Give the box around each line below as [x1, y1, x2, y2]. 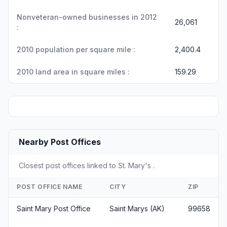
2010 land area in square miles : [17, 67, 130, 76]
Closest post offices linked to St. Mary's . [19, 161, 155, 170]
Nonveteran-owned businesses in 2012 [17, 13, 157, 21]
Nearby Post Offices [19, 137, 101, 147]
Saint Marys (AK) [109, 204, 165, 213]
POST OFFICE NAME [17, 183, 83, 191]
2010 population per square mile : [17, 45, 135, 54]
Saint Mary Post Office [17, 204, 91, 213]
